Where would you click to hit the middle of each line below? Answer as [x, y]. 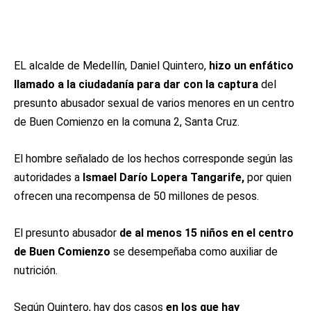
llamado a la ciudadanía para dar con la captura [136, 84]
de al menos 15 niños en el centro [207, 233]
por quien [268, 177]
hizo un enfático [251, 66]
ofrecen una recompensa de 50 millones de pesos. [136, 196]
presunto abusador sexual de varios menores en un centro [154, 103]
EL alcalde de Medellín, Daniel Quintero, [111, 66]
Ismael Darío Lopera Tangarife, [163, 177]
